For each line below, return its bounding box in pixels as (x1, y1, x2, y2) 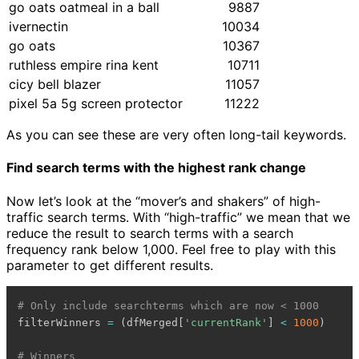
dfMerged (127, 316, 179, 329)
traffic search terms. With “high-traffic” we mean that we (6, 208, 350, 225)
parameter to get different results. (6, 256, 213, 273)
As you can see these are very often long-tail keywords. (6, 126, 346, 143)
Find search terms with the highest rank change (6, 159, 306, 176)
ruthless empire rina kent (9, 56, 159, 73)
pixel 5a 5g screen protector (9, 95, 183, 111)
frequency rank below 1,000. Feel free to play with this (6, 240, 336, 257)
